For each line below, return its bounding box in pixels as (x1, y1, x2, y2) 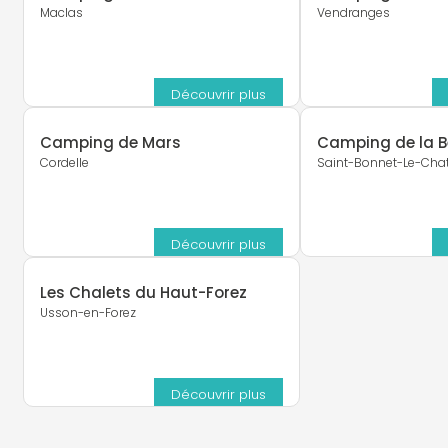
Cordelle (39, 154, 89, 172)
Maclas (39, 4, 83, 22)
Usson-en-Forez (39, 304, 136, 322)
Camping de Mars (39, 132, 181, 154)
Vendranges (317, 4, 391, 22)
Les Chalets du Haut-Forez (39, 282, 247, 304)
